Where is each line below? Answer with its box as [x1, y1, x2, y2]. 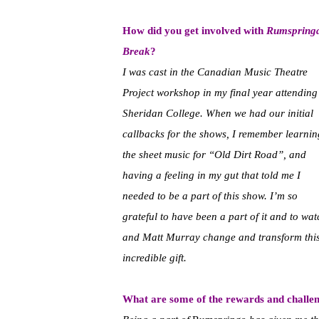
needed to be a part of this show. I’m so [122, 190, 298, 202]
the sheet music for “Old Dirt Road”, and [122, 149, 306, 161]
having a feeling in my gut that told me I [122, 169, 300, 182]
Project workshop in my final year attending [122, 87, 318, 99]
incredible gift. [122, 252, 187, 264]
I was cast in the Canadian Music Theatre [122, 66, 308, 78]
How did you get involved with [122, 25, 266, 37]
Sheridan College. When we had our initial [122, 108, 313, 120]
